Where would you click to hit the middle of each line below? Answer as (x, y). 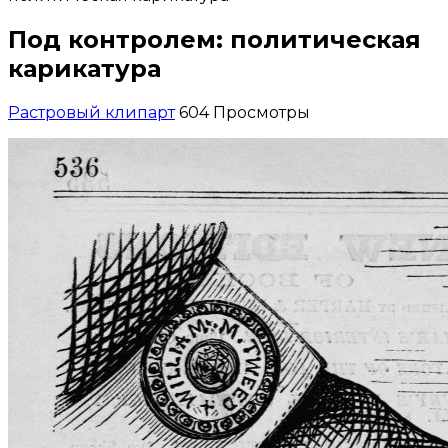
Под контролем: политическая (214, 39)
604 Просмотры (244, 112)
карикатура (84, 68)
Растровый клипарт (91, 112)
